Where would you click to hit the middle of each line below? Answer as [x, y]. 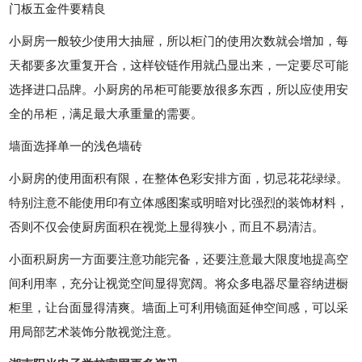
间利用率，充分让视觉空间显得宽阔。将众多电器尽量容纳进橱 [179, 284]
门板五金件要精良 [58, 9]
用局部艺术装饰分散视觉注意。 [94, 332]
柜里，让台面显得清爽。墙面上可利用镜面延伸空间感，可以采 [179, 308]
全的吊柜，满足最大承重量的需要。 [106, 114]
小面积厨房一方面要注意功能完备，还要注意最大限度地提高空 [179, 259]
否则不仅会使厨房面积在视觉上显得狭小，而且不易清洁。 [167, 227]
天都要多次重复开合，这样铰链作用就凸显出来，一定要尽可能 [179, 65]
